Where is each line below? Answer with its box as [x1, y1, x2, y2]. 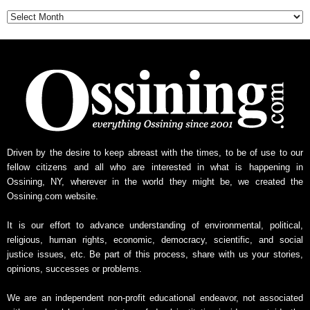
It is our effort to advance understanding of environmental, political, [7, 220, 303, 231]
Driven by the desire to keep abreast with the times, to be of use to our [7, 147, 303, 158]
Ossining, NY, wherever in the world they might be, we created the [7, 176, 303, 188]
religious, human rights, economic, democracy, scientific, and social [7, 235, 303, 246]
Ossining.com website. [7, 191, 98, 202]
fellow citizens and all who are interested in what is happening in [7, 162, 303, 173]
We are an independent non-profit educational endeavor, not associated [7, 293, 303, 304]
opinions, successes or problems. [7, 264, 142, 275]
